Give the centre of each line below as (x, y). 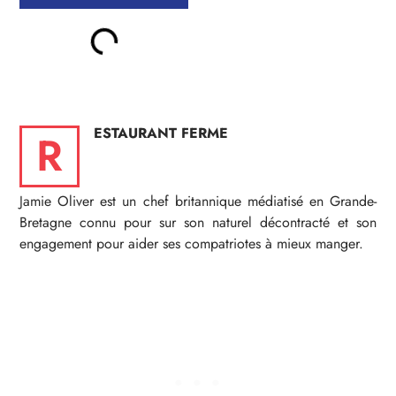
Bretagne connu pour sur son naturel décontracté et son (198, 222)
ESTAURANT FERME (161, 133)
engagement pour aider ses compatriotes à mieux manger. (192, 243)
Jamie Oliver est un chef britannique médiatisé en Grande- (198, 201)
